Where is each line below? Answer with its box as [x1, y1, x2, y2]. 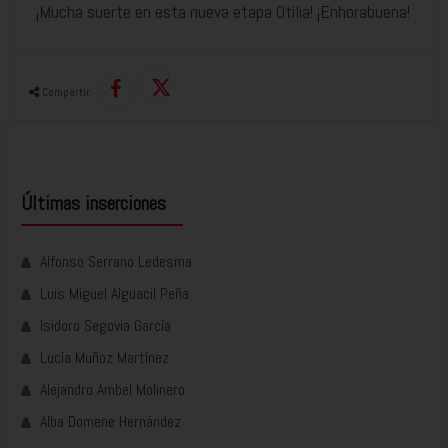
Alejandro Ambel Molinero [40, 378, 185, 400]
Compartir [39, 83, 90, 100]
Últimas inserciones [21, 189, 166, 216]
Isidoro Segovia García [40, 314, 171, 336]
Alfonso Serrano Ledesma [40, 250, 192, 272]
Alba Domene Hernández [40, 410, 181, 432]
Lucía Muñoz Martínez [40, 346, 169, 368]
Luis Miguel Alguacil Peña [40, 282, 189, 304]
